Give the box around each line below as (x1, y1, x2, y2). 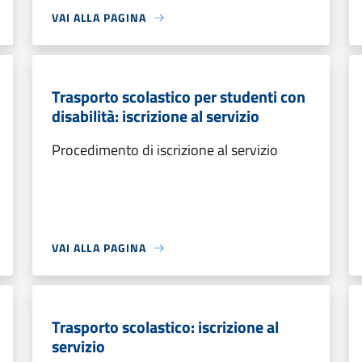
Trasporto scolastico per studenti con (52, 84, 305, 109)
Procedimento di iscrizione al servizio (52, 139, 278, 161)
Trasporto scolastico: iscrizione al (52, 314, 279, 339)
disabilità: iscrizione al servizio (52, 103, 259, 128)
